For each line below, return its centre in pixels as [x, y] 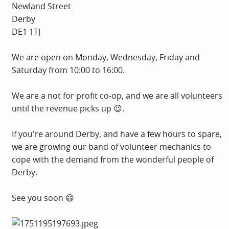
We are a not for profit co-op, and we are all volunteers [117, 96]
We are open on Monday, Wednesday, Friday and [106, 57]
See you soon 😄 [43, 198]
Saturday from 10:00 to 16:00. [68, 70]
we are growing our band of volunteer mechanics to [111, 147]
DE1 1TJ [26, 32]
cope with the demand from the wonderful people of [113, 159]
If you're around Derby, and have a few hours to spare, [117, 134]
